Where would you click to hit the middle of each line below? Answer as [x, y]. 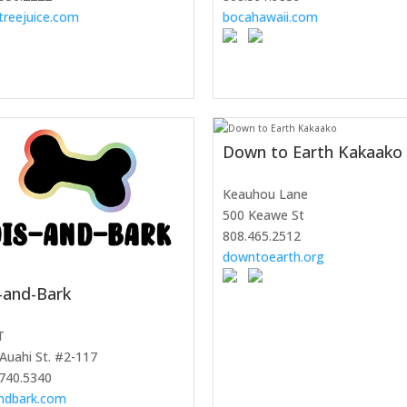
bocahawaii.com [270, 17]
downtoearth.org [273, 257]
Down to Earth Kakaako [313, 152]
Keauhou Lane [265, 194]
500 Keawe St [263, 215]
